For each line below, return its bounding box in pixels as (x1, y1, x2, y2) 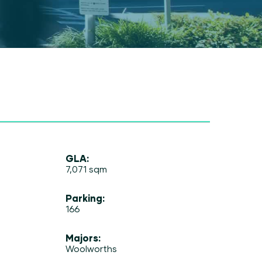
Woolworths (65, 243, 118, 254)
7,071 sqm (65, 163, 108, 174)
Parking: (65, 192, 105, 204)
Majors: (65, 232, 101, 243)
